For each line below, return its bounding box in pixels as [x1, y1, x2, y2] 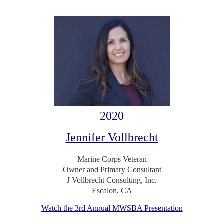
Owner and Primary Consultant [62, 165, 161, 174]
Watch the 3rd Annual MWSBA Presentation [41, 203, 183, 212]
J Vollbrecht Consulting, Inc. [67, 175, 157, 184]
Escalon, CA [91, 186, 132, 195]
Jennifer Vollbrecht [65, 130, 158, 144]
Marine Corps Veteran [77, 154, 147, 163]
